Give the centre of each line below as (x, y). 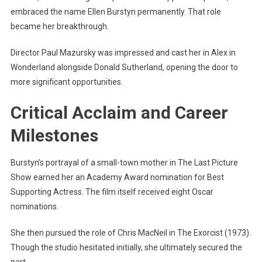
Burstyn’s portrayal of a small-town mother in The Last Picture (124, 163)
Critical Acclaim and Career (119, 113)
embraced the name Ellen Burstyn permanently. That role (116, 12)
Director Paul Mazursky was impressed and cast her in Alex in (123, 53)
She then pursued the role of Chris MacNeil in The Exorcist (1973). (130, 233)
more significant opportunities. (66, 82)
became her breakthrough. (59, 27)
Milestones (54, 136)
